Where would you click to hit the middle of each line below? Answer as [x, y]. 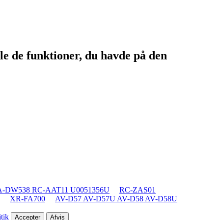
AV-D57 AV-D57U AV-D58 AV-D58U [116, 198]
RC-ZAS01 [137, 190]
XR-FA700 [27, 198]
